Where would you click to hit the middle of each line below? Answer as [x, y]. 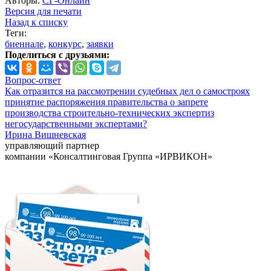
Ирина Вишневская [45, 135]
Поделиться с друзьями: [57, 55]
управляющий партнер [52, 146]
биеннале [24, 44]
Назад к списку [36, 22]
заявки [100, 44]
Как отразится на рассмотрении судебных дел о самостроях [127, 91]
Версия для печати [43, 11]
